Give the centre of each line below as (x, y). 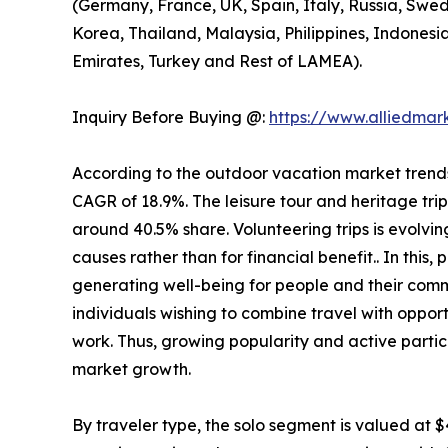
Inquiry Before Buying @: (170, 117)
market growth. (131, 369)
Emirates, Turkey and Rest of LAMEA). (217, 61)
